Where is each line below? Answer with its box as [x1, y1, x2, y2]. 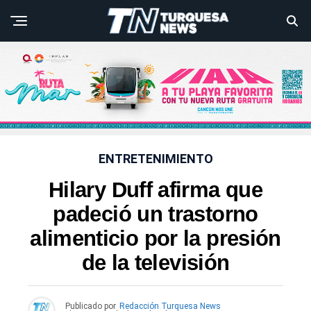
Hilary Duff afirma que [48, 178, 263, 203]
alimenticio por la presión [30, 226, 281, 251]
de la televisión [81, 251, 230, 276]
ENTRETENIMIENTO [98, 151, 213, 167]
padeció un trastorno [53, 202, 258, 227]
